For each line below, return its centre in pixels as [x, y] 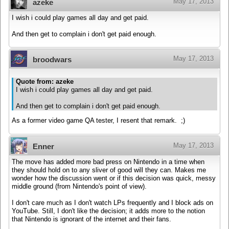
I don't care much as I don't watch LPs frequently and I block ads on [112, 203]
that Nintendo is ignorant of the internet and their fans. [91, 219]
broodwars [52, 60]
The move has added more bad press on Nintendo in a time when [108, 162]
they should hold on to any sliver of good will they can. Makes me [109, 170]
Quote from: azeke [45, 82]
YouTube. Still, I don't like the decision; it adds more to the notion [108, 211]
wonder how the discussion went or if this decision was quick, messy [114, 178]
